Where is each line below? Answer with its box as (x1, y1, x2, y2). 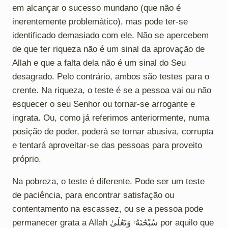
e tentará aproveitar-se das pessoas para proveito (12, 140, 202, 150)
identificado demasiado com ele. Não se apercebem (12, 30, 209, 40)
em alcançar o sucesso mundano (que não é (12, 3, 181, 13)
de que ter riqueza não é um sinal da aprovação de (12, 44, 205, 54)
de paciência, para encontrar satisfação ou (12, 190, 174, 200)
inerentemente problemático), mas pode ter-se (12, 16, 188, 26)
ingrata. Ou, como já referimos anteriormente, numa (12, 112, 209, 123)
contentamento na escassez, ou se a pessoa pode (12, 204, 203, 214)
